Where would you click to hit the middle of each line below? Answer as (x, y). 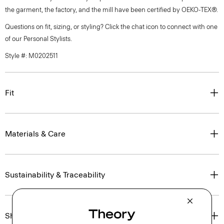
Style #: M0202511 (31, 56)
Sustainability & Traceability (55, 175)
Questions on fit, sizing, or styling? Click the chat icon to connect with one (111, 27)
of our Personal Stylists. (38, 39)
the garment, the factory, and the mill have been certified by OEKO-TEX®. (111, 10)
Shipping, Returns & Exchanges (62, 216)
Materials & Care (35, 134)
